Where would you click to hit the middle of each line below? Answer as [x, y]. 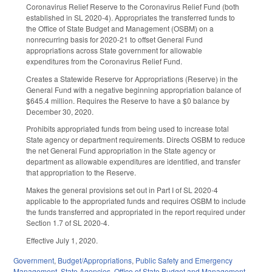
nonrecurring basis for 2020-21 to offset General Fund [114, 39]
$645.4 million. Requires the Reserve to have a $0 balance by [128, 100]
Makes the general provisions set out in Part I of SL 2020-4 [122, 190]
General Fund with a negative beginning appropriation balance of [134, 89]
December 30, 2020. [60, 111]
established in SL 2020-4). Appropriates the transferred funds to [131, 17]
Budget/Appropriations [95, 260]
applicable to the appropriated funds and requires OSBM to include [136, 201]
